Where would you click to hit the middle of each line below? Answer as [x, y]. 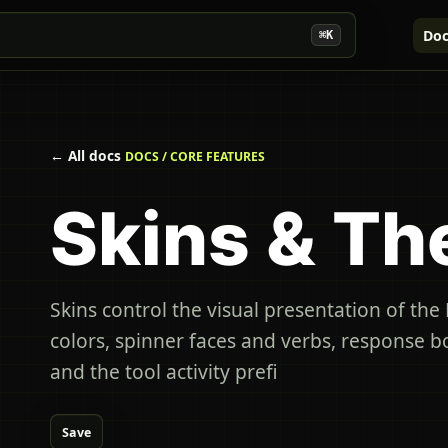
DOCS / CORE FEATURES [195, 156]
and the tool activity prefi [164, 372]
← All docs [85, 155]
